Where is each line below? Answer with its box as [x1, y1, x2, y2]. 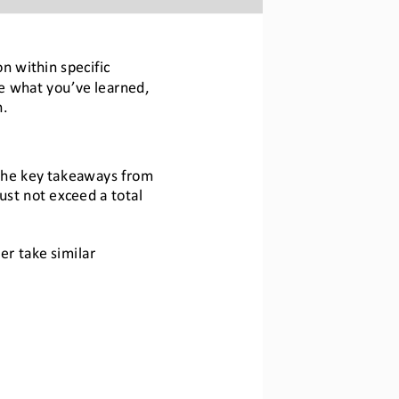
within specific [14, 54, 114, 74]
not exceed [22, 183, 100, 202]
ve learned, [75, 75, 153, 94]
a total [99, 183, 146, 202]
